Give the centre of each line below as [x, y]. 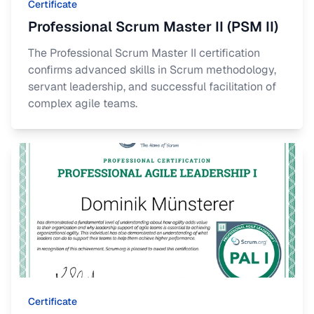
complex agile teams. [83, 103]
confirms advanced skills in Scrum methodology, [152, 70]
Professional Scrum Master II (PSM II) [153, 27]
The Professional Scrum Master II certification [144, 53]
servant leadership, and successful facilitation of [152, 87]
